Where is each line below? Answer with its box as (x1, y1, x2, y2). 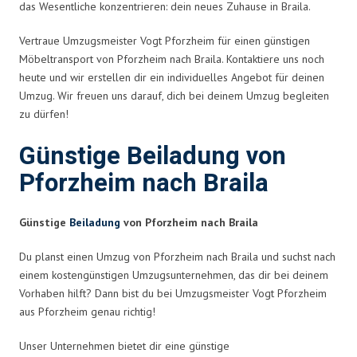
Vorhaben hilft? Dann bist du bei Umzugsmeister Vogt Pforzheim (19, 285, 327, 300)
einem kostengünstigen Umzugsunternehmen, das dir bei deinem (19, 267, 328, 282)
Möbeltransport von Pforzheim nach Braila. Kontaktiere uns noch (19, 51, 324, 66)
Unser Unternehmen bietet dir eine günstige (19, 338, 229, 353)
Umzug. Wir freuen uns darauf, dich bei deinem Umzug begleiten (19, 88, 329, 103)
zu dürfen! (19, 106, 69, 121)
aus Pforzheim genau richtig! (19, 304, 155, 319)
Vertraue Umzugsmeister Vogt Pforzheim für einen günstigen (19, 33, 310, 48)
